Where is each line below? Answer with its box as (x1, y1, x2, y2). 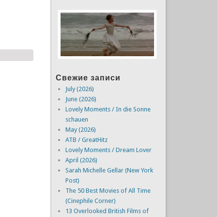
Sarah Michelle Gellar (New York (65, 166, 153, 174)
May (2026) (65, 125, 96, 133)
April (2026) (65, 156, 97, 164)
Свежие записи (55, 73, 121, 82)
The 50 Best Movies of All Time (65, 186, 151, 194)
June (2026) (65, 95, 96, 103)
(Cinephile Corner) (65, 197, 116, 204)
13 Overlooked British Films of (65, 207, 149, 215)
